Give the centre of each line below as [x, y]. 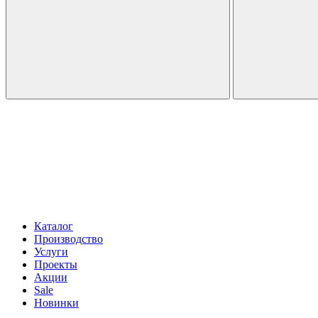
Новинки [56, 303]
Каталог [54, 226]
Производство [68, 239]
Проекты [56, 264]
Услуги [51, 252]
